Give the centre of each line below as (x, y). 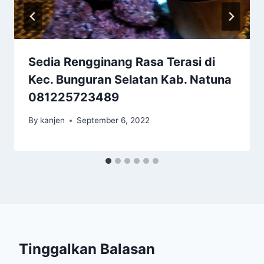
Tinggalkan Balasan (87, 249)
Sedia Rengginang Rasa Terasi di (122, 62)
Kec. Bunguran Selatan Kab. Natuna (130, 80)
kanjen (53, 121)
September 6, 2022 (113, 121)
